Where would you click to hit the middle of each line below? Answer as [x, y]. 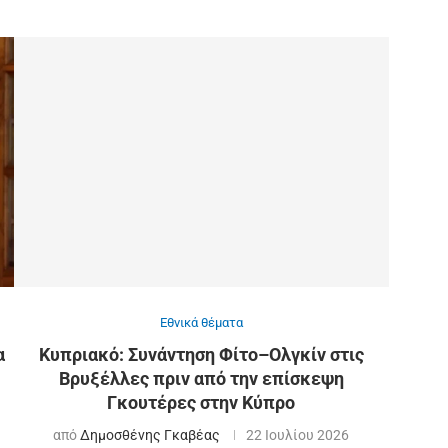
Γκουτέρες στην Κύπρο [201, 402]
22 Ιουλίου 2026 [298, 434]
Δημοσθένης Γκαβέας [150, 434]
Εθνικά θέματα [201, 322]
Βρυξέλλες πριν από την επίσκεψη [201, 378]
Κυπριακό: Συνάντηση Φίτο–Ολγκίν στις [201, 354]
